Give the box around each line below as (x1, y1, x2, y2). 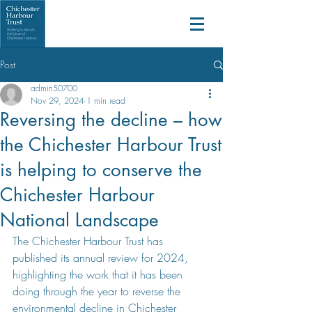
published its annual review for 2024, (13, 250, 192, 265)
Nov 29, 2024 (31, 95, 84, 107)
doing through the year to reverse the (13, 283, 184, 299)
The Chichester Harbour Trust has (13, 233, 166, 249)
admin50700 (31, 82, 77, 94)
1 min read (86, 95, 125, 107)
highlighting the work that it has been (13, 267, 186, 282)
